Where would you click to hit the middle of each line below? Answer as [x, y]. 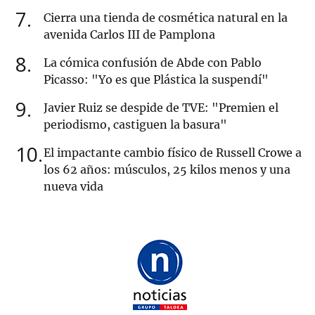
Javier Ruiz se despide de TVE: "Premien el [161, 108]
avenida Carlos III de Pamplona [129, 35]
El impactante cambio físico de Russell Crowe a [173, 153]
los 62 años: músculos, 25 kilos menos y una [167, 170]
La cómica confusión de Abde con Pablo [153, 63]
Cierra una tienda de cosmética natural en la [166, 18]
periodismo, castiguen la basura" [135, 125]
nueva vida [73, 187]
